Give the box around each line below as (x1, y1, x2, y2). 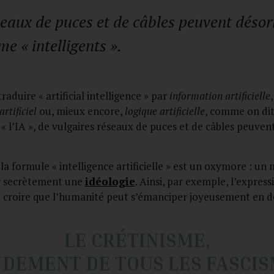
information (169, 89, 225, 103)
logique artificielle (124, 104, 205, 119)
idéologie (84, 174, 135, 188)
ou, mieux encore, (36, 104, 125, 119)
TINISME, (127, 228, 210, 251)
